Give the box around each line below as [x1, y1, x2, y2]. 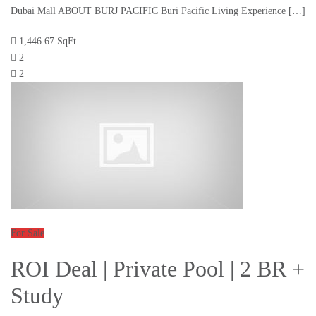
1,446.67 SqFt [19, 36, 76, 47]
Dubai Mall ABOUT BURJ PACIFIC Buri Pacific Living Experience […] [11, 6, 305, 17]
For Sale [11, 228, 44, 239]
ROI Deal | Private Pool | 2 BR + [11, 256, 305, 282]
